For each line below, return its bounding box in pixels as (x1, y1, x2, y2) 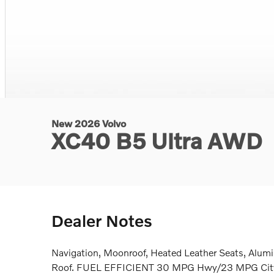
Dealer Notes (51, 211, 152, 231)
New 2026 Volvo (51, 117, 126, 130)
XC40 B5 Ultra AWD (51, 128, 263, 154)
